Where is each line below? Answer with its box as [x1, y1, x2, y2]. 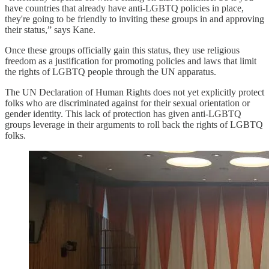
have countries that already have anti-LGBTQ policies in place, [5, 3, 244, 14]
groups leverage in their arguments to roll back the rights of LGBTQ [5, 119, 263, 130]
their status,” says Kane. [5, 25, 98, 35]
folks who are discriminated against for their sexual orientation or [5, 98, 250, 109]
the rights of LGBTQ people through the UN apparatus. [5, 67, 219, 77]
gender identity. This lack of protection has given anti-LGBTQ [5, 109, 241, 119]
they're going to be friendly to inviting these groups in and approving [5, 14, 264, 25]
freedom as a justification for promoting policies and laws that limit [5, 56, 256, 67]
